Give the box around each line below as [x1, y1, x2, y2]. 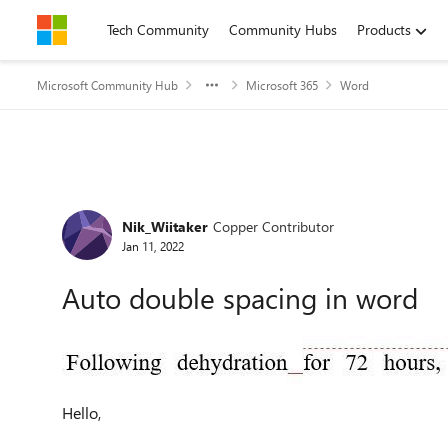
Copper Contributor [213, 216, 334, 236]
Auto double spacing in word [62, 279, 418, 316]
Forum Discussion [35, 182, 286, 225]
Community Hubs [229, 20, 337, 39]
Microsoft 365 [246, 77, 318, 93]
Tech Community [107, 20, 209, 39]
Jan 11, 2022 [122, 237, 184, 254]
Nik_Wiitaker [122, 216, 208, 236]
